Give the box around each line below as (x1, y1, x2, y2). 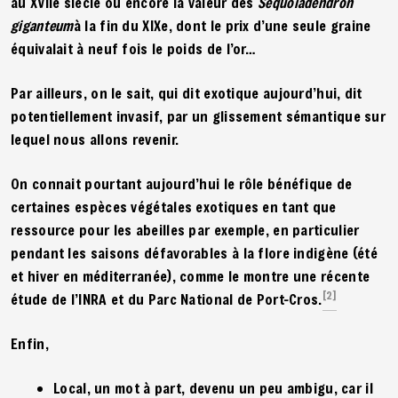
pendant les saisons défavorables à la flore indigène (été (11, 243, 378, 262)
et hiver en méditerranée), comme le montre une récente (11, 266, 370, 285)
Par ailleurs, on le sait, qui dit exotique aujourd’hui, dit (11, 83, 362, 102)
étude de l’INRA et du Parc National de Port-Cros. (11, 289, 322, 308)
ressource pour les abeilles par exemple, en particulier (11, 219, 360, 239)
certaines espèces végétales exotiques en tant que (11, 196, 337, 216)
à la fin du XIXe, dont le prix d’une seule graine (73, 15, 371, 35)
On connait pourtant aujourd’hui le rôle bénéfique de (11, 173, 353, 193)
